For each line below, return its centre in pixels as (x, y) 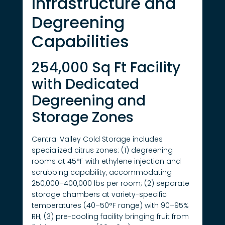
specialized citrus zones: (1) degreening (102, 150)
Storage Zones (82, 117)
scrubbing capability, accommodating (101, 172)
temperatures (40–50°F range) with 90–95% (110, 205)
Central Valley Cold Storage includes (97, 139)
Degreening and (88, 100)
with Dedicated (85, 84)
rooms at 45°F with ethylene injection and (106, 161)
